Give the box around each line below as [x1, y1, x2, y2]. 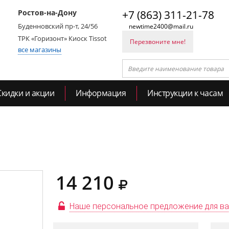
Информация [76, 87, 126, 99]
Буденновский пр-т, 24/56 [18, 21, 98, 31]
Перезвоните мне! [130, 37, 186, 46]
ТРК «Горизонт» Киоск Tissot [18, 34, 107, 43]
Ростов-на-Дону [18, 8, 77, 17]
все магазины [18, 45, 61, 54]
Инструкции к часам [147, 87, 223, 99]
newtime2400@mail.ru [129, 22, 193, 31]
